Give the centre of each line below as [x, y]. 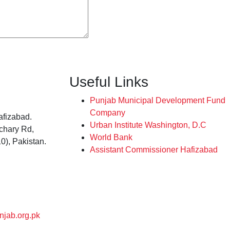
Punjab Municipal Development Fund [157, 101]
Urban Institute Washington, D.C [148, 125]
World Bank [111, 138]
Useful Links [109, 82]
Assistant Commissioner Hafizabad [154, 150]
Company [107, 113]
